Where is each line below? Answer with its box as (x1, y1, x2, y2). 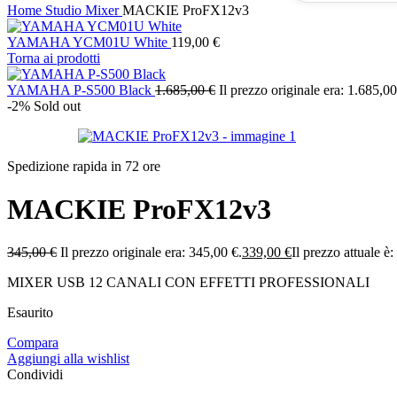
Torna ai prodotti (7, 50, 100, 66)
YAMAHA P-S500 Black (7, 82, 155, 97)
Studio (45, 2, 85, 18)
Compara (7, 335, 58, 351)
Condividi (7, 367, 63, 383)
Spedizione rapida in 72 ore (7, 158, 160, 174)
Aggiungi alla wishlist (7, 351, 129, 367)
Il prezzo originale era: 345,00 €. (60, 245, 242, 261)
